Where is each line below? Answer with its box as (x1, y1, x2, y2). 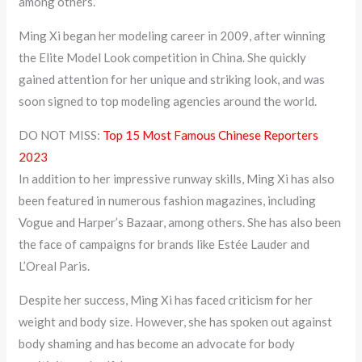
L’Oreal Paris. (19, 259, 90, 274)
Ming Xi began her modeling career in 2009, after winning (19, 28, 326, 44)
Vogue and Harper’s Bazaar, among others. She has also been (19, 215, 342, 230)
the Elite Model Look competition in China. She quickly (19, 50, 307, 65)
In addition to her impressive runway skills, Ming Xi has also (19, 171, 335, 187)
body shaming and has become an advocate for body (19, 336, 296, 351)
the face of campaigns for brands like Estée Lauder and (19, 237, 310, 252)
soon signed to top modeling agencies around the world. (19, 94, 318, 109)
